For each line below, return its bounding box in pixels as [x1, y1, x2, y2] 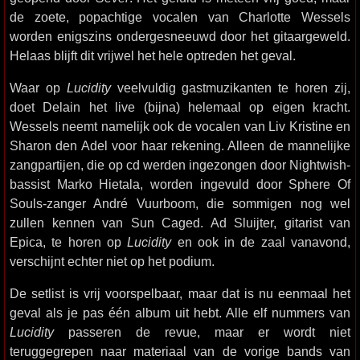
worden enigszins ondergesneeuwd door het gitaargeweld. [10, 29, 350, 43]
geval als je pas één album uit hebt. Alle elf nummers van [10, 305, 350, 320]
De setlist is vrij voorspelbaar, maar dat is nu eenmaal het [10, 286, 350, 301]
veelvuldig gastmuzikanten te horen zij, [110, 80, 351, 95]
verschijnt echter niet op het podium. [10, 254, 215, 268]
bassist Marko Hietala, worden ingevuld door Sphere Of [10, 177, 350, 191]
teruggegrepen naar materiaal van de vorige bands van [10, 344, 350, 358]
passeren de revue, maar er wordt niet [54, 325, 350, 339]
